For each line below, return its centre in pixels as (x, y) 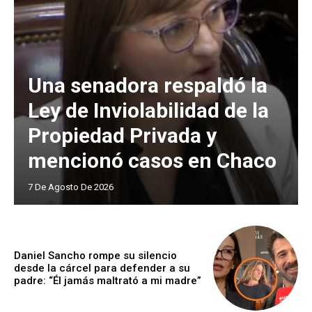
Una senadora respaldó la (148, 85)
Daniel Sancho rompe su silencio (95, 256)
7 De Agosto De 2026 (71, 187)
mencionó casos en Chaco (152, 160)
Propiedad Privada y (122, 135)
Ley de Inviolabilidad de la (148, 110)
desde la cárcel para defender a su (102, 268)
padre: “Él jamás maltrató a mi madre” (108, 281)
